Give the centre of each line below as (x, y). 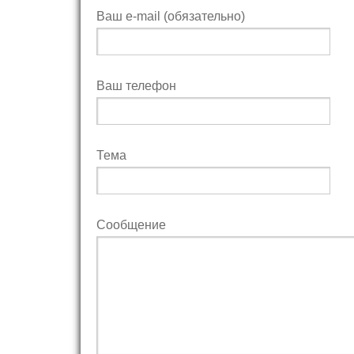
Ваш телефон (136, 86)
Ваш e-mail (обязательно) (171, 16)
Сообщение (131, 225)
